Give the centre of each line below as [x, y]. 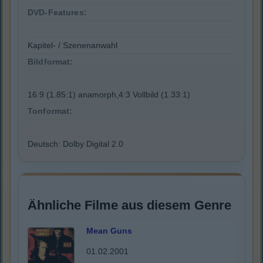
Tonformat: [50, 111]
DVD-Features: [57, 13]
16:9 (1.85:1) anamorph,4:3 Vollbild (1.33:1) [109, 95]
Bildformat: [50, 62]
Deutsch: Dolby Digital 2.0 [75, 144]
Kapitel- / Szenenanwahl [73, 45]
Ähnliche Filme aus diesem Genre [129, 205]
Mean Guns [109, 231]
